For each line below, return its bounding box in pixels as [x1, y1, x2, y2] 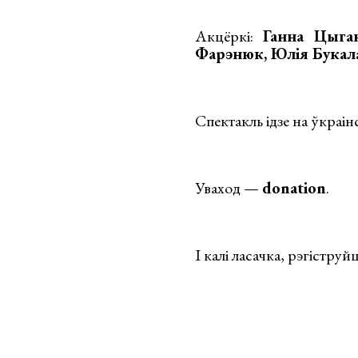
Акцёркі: [195, 26, 263, 46]
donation [262, 177, 326, 198]
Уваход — [195, 177, 262, 198]
